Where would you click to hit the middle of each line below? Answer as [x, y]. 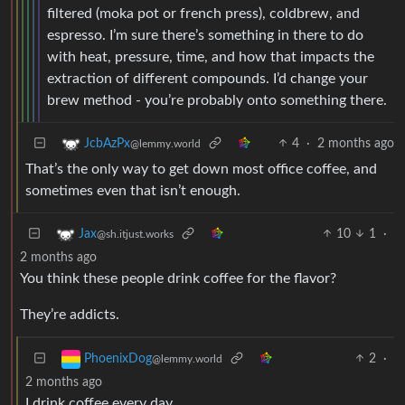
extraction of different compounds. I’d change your [207, 78]
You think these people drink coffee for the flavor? [178, 278]
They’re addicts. [70, 314]
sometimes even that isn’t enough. [133, 190]
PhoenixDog [118, 358]
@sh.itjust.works [135, 234]
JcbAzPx [107, 143]
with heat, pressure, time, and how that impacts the [211, 57]
